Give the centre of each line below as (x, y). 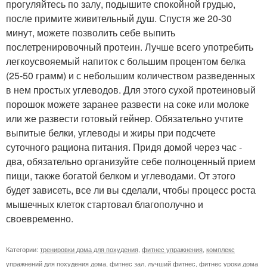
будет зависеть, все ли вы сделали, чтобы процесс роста (131, 190)
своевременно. (40, 219)
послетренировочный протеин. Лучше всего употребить (130, 47)
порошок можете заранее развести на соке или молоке (128, 104)
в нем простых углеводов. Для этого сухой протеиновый (131, 90)
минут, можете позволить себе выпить (91, 33)
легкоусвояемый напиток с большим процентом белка (126, 61)
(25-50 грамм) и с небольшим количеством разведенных (131, 76)
